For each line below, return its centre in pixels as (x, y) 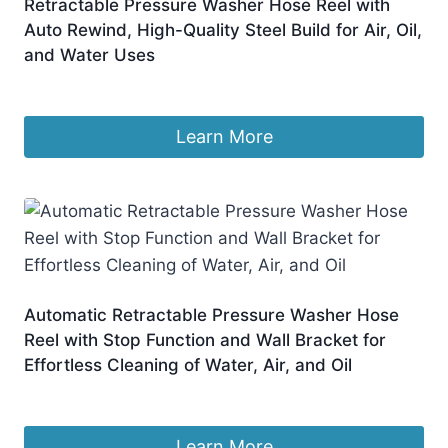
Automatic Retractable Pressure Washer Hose (211, 315)
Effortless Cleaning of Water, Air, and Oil (188, 365)
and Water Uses (89, 54)
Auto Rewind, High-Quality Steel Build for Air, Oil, (223, 29)
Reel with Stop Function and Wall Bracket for (205, 340)
